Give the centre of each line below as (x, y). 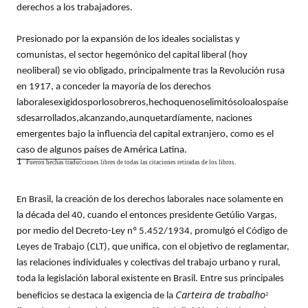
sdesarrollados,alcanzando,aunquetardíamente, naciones (134, 118)
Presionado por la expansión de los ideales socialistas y (128, 39)
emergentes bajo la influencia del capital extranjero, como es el (145, 134)
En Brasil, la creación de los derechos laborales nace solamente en (150, 200)
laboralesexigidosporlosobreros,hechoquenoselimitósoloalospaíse (152, 102)
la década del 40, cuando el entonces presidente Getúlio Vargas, (147, 216)
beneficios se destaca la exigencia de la (96, 296)
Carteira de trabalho (220, 295)
